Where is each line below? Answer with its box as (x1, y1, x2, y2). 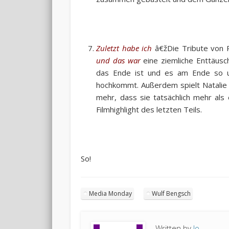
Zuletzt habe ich (96, 42, 152, 53)
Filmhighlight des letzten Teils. (96, 104, 202, 114)
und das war (96, 55, 141, 65)
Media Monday (89, 189, 132, 198)
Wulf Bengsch (152, 189, 191, 198)
